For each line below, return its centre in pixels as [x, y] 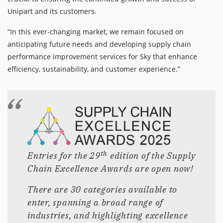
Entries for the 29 [64, 156]
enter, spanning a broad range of [95, 203]
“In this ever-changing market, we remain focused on [96, 32]
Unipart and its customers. [52, 11]
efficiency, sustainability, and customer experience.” [94, 69]
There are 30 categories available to [102, 190]
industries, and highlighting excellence [108, 216]
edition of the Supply [152, 156]
